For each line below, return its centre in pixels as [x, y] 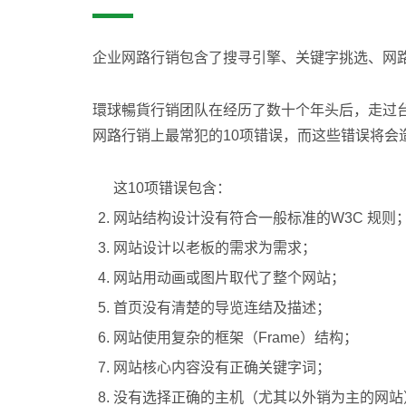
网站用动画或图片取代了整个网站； [229, 278]
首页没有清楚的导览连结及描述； [222, 308]
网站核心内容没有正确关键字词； [222, 367]
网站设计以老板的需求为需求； [215, 248]
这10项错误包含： [172, 188]
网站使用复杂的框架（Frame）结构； [236, 338]
